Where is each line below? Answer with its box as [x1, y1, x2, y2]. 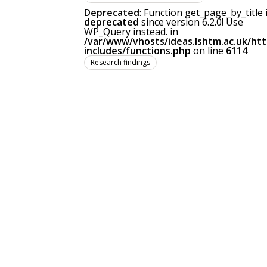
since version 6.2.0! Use [139, 15, 243, 29]
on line [191, 44, 226, 57]
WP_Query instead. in [84, 25, 178, 38]
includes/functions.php [84, 44, 191, 57]
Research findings [91, 57, 150, 67]
